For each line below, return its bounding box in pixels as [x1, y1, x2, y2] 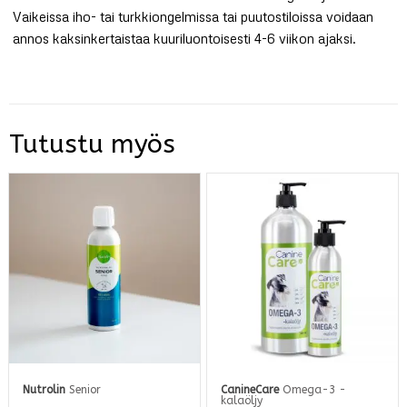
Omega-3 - [279, 383, 347, 397]
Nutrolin [23, 383, 66, 397]
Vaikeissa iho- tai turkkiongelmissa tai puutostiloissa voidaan [13, 7, 374, 25]
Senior [65, 383, 102, 397]
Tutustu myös [9, 128, 175, 159]
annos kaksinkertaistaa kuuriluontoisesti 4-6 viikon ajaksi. [13, 29, 357, 46]
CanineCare [221, 383, 280, 397]
